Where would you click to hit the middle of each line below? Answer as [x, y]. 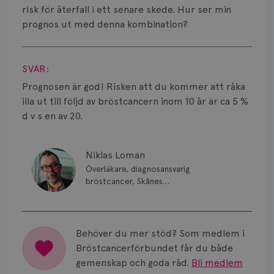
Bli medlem [217, 263]
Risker [31, 55]
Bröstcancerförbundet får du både [154, 248]
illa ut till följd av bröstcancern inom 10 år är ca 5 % [135, 101]
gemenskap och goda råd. [132, 263]
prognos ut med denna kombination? [105, 24]
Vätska [31, 135]
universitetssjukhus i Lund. [134, 193]
